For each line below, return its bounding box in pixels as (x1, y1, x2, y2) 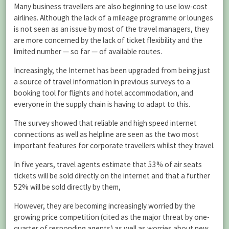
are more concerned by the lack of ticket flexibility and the (14, 35, 202, 45)
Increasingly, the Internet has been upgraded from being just (14, 65, 210, 75)
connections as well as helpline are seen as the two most (14, 129, 199, 140)
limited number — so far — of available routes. (14, 46, 162, 56)
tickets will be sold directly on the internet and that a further (14, 171, 210, 181)
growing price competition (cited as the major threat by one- (14, 212, 210, 222)
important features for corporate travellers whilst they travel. (14, 141, 215, 151)
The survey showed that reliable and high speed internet (14, 118, 197, 128)
